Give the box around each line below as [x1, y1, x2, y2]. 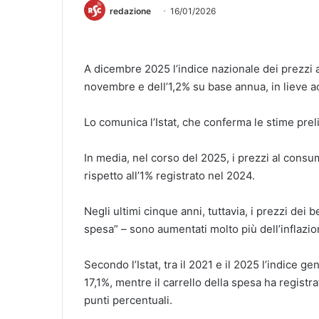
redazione [110, 6, 151, 16]
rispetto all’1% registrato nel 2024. [84, 169, 255, 183]
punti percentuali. [84, 293, 172, 308]
